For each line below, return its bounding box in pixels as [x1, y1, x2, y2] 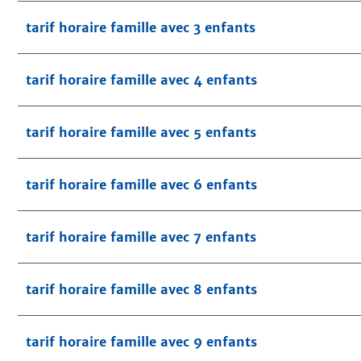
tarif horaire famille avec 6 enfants [26, 176, 257, 193]
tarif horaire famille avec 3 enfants [26, 19, 255, 36]
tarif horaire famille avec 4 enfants [26, 72, 257, 89]
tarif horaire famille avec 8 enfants [26, 281, 257, 298]
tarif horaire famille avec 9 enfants [26, 334, 257, 351]
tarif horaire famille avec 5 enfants [26, 124, 256, 141]
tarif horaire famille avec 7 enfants [26, 229, 256, 246]
